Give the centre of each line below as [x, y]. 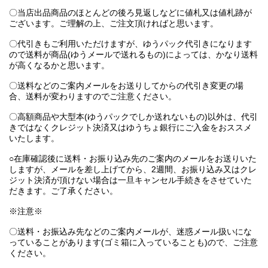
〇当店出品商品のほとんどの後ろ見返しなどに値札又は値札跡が [130, 13]
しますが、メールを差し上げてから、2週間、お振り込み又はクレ [133, 170]
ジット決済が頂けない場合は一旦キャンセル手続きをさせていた [130, 180]
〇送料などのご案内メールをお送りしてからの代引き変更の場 [126, 86]
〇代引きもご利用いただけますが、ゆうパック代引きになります [130, 44]
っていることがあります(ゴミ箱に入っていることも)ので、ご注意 [133, 243]
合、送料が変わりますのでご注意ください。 [93, 97]
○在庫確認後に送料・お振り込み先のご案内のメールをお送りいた [133, 159]
